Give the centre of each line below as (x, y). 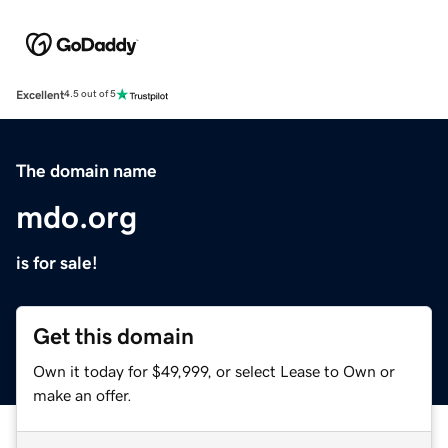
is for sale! (57, 262)
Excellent (40, 94)
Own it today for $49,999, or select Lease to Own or (214, 370)
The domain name (86, 170)
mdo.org (76, 216)
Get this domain (113, 336)
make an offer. (82, 394)
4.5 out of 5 (90, 94)
